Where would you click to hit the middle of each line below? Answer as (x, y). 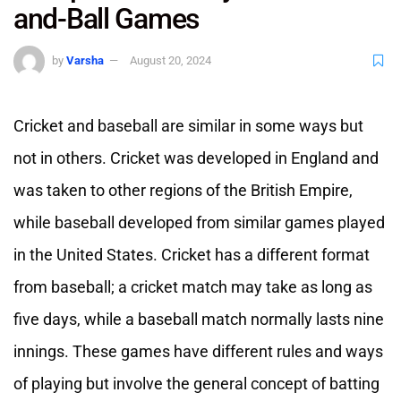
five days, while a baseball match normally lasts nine (199, 319)
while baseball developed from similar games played (199, 222)
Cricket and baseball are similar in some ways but (188, 125)
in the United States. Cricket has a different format (192, 254)
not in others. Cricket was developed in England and (196, 158)
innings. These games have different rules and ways (198, 351)
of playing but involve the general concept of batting (196, 383)
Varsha (85, 61)
